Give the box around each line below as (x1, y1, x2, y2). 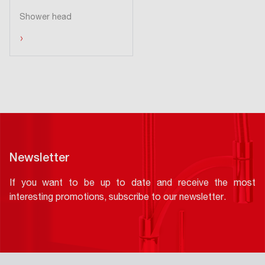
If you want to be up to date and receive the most (9, 179, 256, 189)
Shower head (20, 13, 72, 22)
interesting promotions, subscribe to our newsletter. (9, 193, 226, 203)
